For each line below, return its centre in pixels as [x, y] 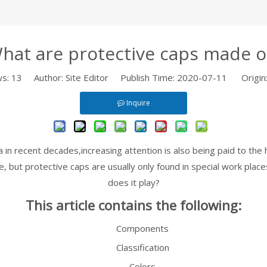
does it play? [133, 182]
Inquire [138, 103]
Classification [142, 247]
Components [142, 228]
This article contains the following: [133, 205]
